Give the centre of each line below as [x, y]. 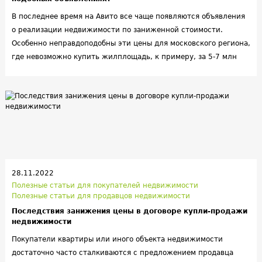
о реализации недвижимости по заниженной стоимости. [117, 30]
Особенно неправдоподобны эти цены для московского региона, [131, 44]
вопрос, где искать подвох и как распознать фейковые [113, 84]
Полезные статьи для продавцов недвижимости [101, 196]
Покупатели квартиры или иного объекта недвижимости [117, 239]
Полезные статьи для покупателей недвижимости [105, 185]
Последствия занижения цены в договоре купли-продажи [130, 211]
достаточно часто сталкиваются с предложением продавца [123, 253]
